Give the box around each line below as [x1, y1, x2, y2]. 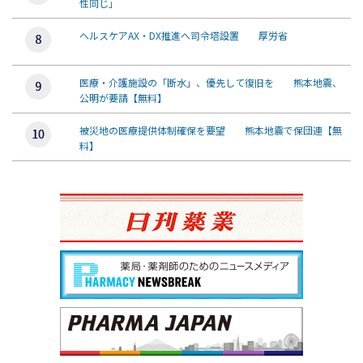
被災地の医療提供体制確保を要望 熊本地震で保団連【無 [79, 123, 342, 137]
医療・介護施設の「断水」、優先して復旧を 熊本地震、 [79, 75, 342, 89]
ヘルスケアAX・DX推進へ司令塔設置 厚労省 [79, 28, 288, 42]
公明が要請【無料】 [79, 91, 167, 105]
